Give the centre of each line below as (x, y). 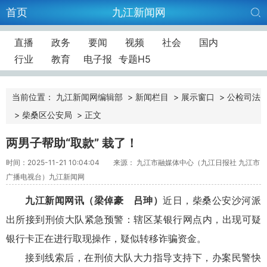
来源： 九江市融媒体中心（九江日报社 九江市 (187, 162)
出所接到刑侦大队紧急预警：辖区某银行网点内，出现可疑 (133, 219)
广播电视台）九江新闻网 (45, 176)
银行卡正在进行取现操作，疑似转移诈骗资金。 (106, 238)
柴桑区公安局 (47, 115)
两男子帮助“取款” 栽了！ (72, 143)
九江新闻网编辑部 (89, 97)
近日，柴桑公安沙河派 (212, 200)
